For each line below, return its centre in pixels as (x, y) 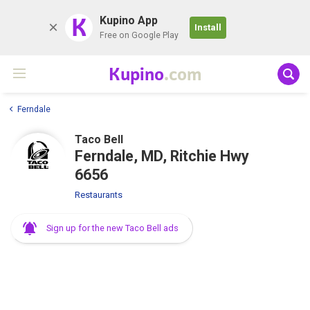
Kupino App (129, 20)
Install (208, 27)
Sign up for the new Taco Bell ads (112, 228)
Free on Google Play (139, 35)
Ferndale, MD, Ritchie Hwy (162, 156)
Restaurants (99, 194)
